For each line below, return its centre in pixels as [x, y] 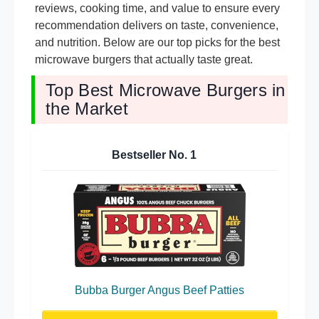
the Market [87, 109]
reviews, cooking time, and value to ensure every [157, 9]
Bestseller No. [151, 155]
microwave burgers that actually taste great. [144, 60]
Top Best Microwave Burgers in [166, 90]
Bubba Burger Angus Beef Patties [159, 290]
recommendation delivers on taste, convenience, [157, 26]
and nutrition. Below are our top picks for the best [157, 43]
